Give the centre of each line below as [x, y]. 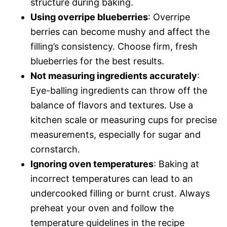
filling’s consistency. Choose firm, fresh [114, 46]
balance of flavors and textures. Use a [112, 105]
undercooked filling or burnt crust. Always [120, 193]
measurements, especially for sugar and [116, 134]
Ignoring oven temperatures [92, 164]
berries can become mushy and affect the [120, 31]
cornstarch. [55, 149]
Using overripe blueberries [89, 17]
